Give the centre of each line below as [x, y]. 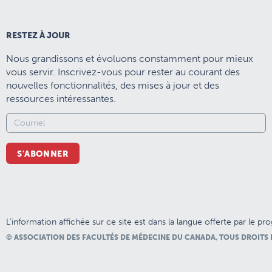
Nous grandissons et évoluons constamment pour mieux [130, 58]
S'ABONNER [43, 154]
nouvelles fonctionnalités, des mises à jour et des [113, 85]
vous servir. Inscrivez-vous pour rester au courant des [123, 72]
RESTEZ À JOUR [38, 35]
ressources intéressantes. [61, 98]
